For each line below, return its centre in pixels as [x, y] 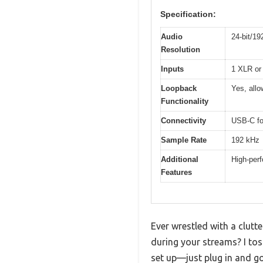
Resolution [181, 50]
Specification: [188, 14]
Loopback [179, 89]
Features [176, 173]
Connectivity [183, 121]
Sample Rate [184, 140]
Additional [180, 160]
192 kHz [245, 140]
